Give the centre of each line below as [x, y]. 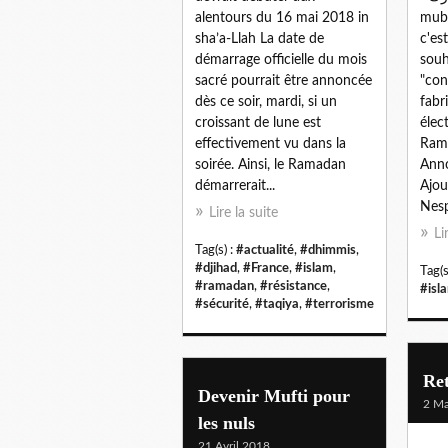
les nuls [226, 422]
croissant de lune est [258, 122]
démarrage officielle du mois [281, 59]
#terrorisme [339, 303]
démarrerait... [235, 185]
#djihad [216, 267]
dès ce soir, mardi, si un [266, 101]
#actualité [265, 249]
